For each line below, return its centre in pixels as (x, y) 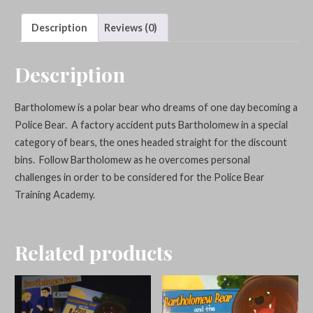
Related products (93, 253)
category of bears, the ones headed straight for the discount (151, 142)
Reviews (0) (131, 27)
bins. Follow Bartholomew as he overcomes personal (132, 159)
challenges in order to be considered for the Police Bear (139, 177)
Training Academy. (54, 194)
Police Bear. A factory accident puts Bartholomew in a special (151, 124)
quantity (33, 26)
